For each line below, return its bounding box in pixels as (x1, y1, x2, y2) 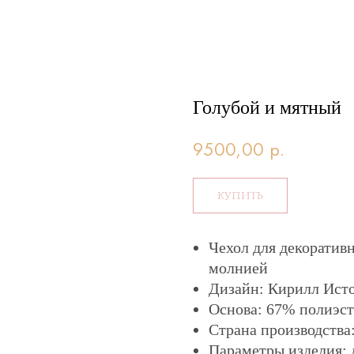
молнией (209, 259, 268, 277)
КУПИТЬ (217, 188, 263, 203)
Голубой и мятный (193, 97, 341, 118)
